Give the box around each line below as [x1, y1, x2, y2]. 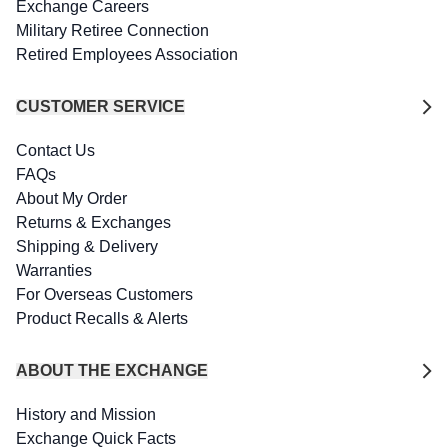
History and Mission [16, 406, 156, 423]
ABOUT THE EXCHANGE [16, 362, 208, 379]
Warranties [16, 262, 92, 279]
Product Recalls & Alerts [16, 310, 188, 327]
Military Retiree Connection [16, 22, 209, 39]
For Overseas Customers [16, 286, 193, 303]
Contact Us [16, 142, 95, 159]
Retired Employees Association [16, 46, 238, 63]
